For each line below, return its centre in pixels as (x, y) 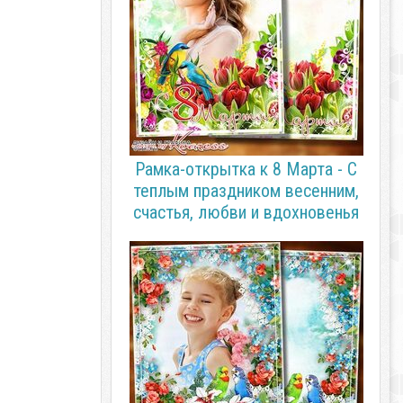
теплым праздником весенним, (246, 191)
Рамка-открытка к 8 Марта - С (246, 169)
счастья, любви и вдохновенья (246, 212)
